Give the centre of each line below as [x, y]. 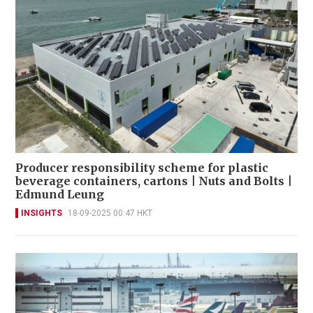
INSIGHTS [42, 213]
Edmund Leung [60, 195]
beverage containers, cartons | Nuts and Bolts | [154, 181]
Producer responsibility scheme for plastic [142, 168]
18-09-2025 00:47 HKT [110, 213]
